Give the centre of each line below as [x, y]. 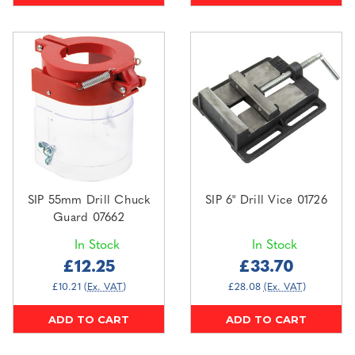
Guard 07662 [89, 219]
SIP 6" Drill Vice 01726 [266, 201]
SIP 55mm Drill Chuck [89, 201]
